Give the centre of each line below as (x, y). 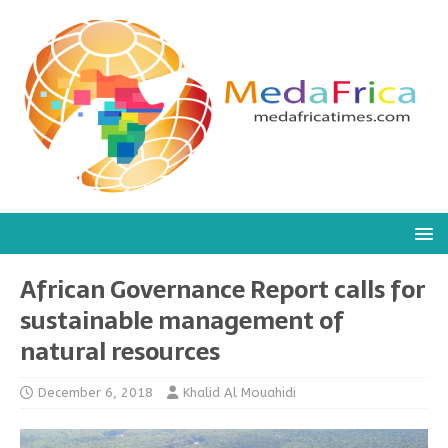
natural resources (120, 351)
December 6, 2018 (95, 392)
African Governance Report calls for (222, 289)
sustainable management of (182, 320)
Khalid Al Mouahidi (239, 392)
